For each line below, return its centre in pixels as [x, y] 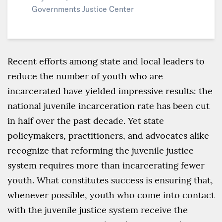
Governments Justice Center [83, 9]
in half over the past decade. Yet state [86, 121]
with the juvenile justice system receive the [98, 210]
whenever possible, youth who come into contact [111, 195]
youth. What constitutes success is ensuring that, [110, 180]
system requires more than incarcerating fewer [106, 165]
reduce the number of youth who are [85, 76]
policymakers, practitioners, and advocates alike [108, 136]
